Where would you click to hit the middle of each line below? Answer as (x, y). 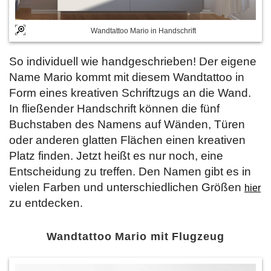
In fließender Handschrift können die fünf (114, 108)
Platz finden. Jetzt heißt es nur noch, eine (116, 155)
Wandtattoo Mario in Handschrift (143, 31)
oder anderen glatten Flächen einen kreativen (127, 140)
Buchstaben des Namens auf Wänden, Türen (127, 124)
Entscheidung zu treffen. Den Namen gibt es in (130, 171)
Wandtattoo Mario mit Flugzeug (135, 236)
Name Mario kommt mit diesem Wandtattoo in (127, 77)
